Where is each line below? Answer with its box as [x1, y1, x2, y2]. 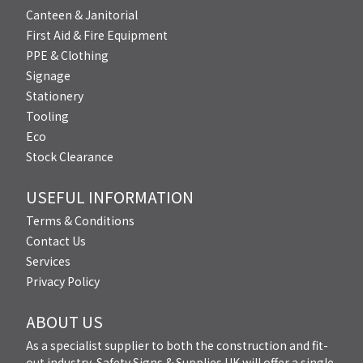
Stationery [26, 88, 83, 104]
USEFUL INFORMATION [26, 186, 194, 208]
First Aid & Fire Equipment [26, 27, 168, 43]
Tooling [26, 108, 69, 124]
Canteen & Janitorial [26, 6, 138, 23]
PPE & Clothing [26, 47, 109, 63]
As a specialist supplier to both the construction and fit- [26, 337, 328, 353]
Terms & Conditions [26, 212, 135, 228]
